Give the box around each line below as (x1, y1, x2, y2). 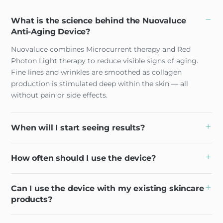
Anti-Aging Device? (11, 26, 91, 36)
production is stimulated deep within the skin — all (11, 79, 188, 88)
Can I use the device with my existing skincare (11, 183, 204, 193)
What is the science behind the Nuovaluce (11, 15, 186, 25)
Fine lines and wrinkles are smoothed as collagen (11, 67, 182, 77)
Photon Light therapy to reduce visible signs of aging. (11, 56, 198, 65)
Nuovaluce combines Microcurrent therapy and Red (11, 44, 191, 54)
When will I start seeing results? (11, 122, 145, 132)
